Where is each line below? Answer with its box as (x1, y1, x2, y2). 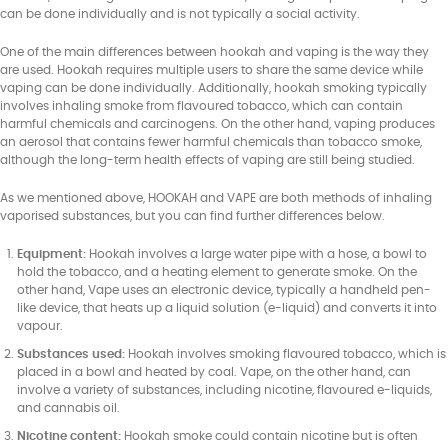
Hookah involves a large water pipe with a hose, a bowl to (86, 248, 427, 260)
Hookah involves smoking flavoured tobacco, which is (125, 348, 446, 360)
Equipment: (17, 248, 86, 260)
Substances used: (17, 348, 125, 360)
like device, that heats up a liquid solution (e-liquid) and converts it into (17, 302, 437, 314)
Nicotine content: (17, 430, 121, 442)
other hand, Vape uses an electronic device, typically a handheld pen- (17, 284, 431, 296)
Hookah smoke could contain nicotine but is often (121, 430, 418, 442)
